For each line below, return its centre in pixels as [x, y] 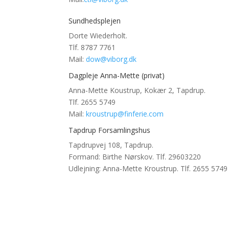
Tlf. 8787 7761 [92, 48]
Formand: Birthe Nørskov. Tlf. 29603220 [135, 157]
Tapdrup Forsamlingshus [110, 130]
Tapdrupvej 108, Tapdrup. [111, 145]
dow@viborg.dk [111, 59]
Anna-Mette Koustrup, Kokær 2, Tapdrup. [137, 90]
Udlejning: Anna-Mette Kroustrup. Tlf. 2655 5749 [148, 169]
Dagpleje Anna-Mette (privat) [117, 76]
